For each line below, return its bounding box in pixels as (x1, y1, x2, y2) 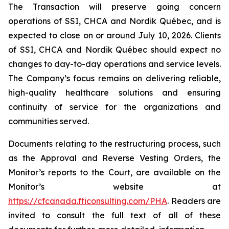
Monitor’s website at (8, 181, 221, 192)
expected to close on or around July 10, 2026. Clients (8, 30, 221, 40)
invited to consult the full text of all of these (8, 210, 221, 220)
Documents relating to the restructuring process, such (8, 139, 221, 149)
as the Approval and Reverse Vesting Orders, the (8, 153, 221, 163)
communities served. (8, 116, 89, 126)
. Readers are (167, 196, 221, 206)
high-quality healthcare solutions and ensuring (8, 87, 221, 98)
